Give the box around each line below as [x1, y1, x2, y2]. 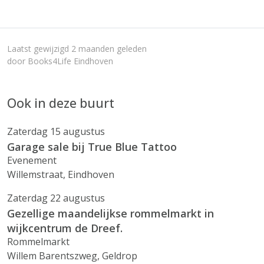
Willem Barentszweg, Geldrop [7, 249, 137, 262]
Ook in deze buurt [7, 94, 114, 111]
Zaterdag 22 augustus [7, 192, 105, 204]
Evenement [7, 154, 57, 167]
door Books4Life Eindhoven [7, 55, 113, 67]
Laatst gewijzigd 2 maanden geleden [7, 43, 147, 54]
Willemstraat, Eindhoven [7, 168, 114, 181]
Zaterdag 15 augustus [7, 125, 105, 138]
